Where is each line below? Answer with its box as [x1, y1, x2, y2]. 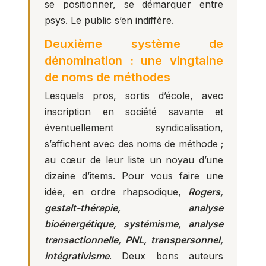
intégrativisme [45, 250, 109, 262]
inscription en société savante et [45, 106, 223, 118]
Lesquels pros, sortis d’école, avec [45, 90, 223, 102]
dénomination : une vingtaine [45, 53, 223, 68]
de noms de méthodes [45, 70, 170, 84]
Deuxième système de [45, 37, 223, 51]
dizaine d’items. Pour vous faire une [45, 170, 223, 182]
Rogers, [188, 186, 223, 198]
